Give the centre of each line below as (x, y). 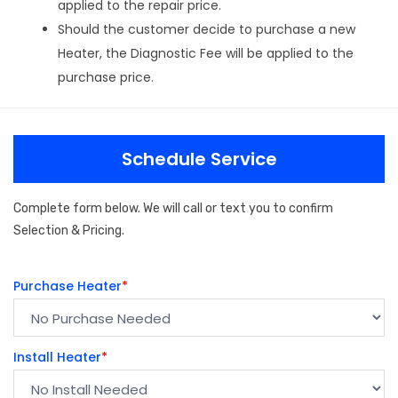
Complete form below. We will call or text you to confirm (173, 208)
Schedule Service (199, 159)
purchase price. (106, 77)
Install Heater (57, 357)
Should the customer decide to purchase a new (207, 29)
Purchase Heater (68, 286)
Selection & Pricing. (69, 230)
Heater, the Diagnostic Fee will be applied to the (206, 53)
